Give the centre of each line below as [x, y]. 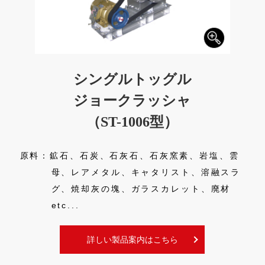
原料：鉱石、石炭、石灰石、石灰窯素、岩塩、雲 [130, 155]
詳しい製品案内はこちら [132, 239]
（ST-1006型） [132, 122]
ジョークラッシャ [132, 100]
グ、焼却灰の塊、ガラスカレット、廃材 [141, 188]
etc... [65, 205]
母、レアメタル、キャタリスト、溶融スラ [146, 172]
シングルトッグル [132, 79]
